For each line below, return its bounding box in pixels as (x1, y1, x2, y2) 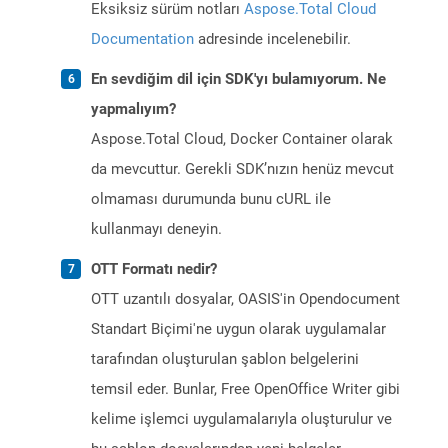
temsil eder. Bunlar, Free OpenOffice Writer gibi (91, 380, 400, 399)
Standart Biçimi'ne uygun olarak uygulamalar (91, 320, 386, 339)
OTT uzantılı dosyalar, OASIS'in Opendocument (91, 290, 400, 309)
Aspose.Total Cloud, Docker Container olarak (91, 130, 393, 149)
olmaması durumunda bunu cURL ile (91, 190, 331, 209)
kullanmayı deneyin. (91, 220, 222, 239)
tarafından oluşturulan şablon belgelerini (91, 350, 359, 369)
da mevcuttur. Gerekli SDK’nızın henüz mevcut (91, 160, 394, 179)
